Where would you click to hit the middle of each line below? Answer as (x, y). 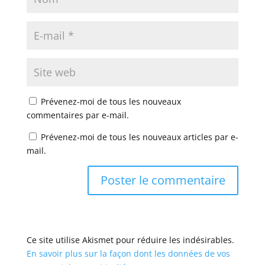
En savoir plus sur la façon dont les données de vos (128, 254)
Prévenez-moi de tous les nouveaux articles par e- (139, 137)
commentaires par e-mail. (77, 115)
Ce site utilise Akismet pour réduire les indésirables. (130, 240)
